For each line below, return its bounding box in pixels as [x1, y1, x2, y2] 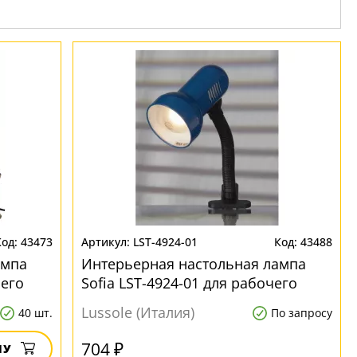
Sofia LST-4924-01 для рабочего [81, 273, 298, 292]
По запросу [270, 305, 332, 320]
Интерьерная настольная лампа [81, 254, 307, 273]
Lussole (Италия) [81, 303, 195, 322]
